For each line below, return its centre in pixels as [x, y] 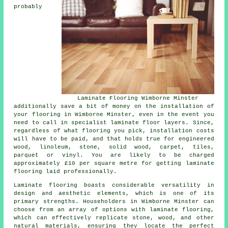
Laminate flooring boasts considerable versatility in [114, 185]
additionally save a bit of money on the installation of [114, 106]
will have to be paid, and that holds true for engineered [114, 139]
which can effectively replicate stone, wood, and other [114, 218]
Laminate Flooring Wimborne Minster [138, 98]
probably [28, 6]
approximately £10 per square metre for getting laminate [114, 163]
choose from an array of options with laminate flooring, [114, 209]
